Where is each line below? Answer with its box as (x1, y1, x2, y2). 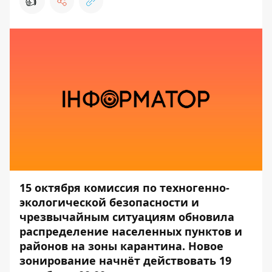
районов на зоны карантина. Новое (19, 239, 223, 253)
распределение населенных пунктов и (19, 224, 242, 239)
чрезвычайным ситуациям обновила (19, 209, 234, 224)
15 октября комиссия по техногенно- (19, 180, 229, 195)
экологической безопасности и (19, 195, 199, 209)
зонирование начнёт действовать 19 (19, 253, 231, 268)
